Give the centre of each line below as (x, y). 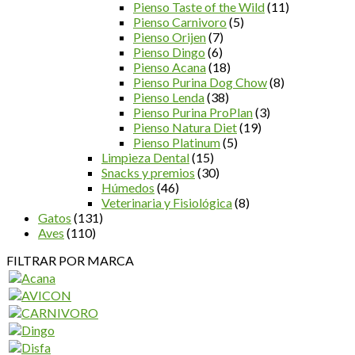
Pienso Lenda (169, 97)
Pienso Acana (170, 67)
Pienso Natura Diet (185, 127)
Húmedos (128, 187)
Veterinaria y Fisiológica (167, 202)
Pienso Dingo (169, 52)
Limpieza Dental (145, 157)
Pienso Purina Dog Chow (200, 82)
